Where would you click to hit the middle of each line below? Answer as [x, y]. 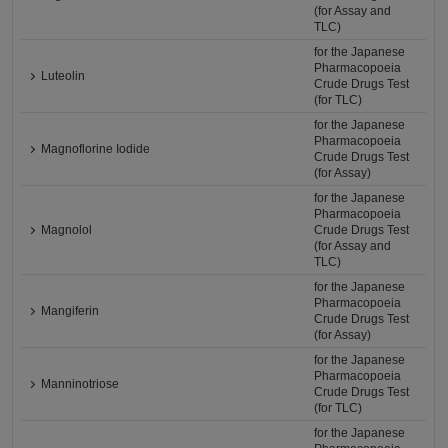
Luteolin [63, 76]
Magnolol [67, 230]
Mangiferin [70, 311]
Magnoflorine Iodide [96, 149]
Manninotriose [80, 384]
